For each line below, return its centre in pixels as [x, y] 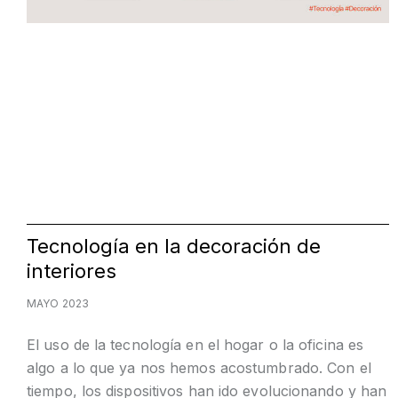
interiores [72, 271]
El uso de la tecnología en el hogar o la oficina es [195, 345]
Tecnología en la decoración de [174, 247]
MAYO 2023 [58, 304]
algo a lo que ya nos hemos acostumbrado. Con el [199, 368]
